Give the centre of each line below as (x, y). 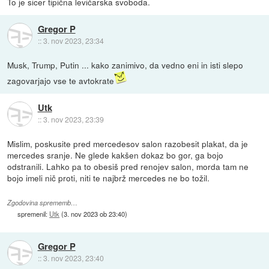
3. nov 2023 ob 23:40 (95, 214)
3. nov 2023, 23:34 (73, 41)
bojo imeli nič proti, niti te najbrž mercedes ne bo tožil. (109, 177)
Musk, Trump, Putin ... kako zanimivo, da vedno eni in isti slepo (125, 65)
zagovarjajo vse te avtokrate (61, 80)
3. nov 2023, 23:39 (73, 119)
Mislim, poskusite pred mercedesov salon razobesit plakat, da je (128, 143)
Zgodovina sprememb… (43, 203)
